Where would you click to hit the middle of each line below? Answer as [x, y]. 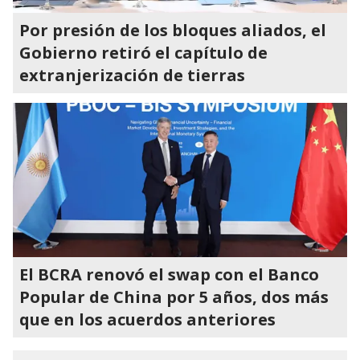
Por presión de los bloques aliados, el [173, 30]
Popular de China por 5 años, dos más [174, 297]
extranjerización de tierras [132, 75]
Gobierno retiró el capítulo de [143, 53]
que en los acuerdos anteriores [147, 319]
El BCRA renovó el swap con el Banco [169, 274]
